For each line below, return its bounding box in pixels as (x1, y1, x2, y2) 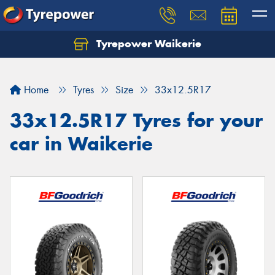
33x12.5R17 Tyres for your (10, 109, 263, 132)
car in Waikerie (10, 132, 153, 155)
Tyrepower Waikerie (93, 37, 201, 50)
